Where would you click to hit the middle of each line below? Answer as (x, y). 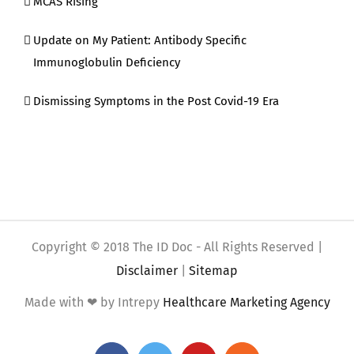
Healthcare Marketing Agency (246, 303)
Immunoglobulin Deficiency (107, 63)
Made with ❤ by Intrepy (93, 303)
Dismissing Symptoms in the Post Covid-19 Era (156, 102)
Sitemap (213, 271)
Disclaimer (147, 271)
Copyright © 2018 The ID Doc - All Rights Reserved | (177, 247)
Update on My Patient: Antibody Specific (140, 41)
